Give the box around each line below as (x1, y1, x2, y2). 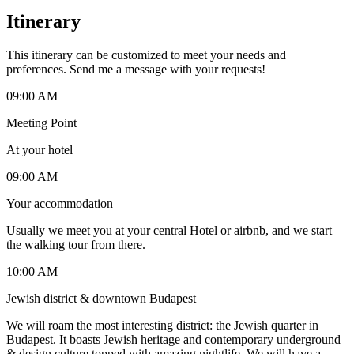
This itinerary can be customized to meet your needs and (6, 47, 286, 62)
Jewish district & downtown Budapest (6, 291, 196, 305)
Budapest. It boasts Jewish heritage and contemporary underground (6, 332, 341, 346)
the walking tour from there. (6, 237, 145, 251)
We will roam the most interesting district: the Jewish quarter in (6, 318, 318, 332)
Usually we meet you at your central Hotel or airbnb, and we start (6, 223, 332, 237)
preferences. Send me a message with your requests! (6, 62, 265, 76)
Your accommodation (6, 196, 113, 210)
